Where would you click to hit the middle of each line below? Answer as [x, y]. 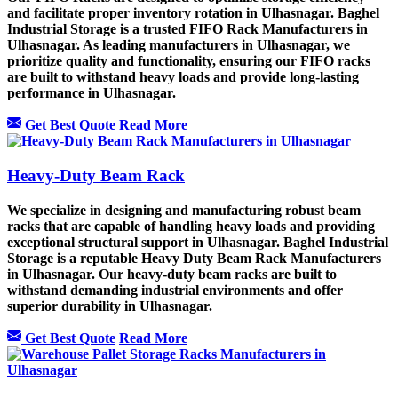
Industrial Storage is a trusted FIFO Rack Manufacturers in [187, 29]
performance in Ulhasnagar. [92, 93]
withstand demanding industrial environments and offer [175, 290]
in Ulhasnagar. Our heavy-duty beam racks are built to [172, 274]
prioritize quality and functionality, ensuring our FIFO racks [189, 61]
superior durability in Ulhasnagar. [111, 306]
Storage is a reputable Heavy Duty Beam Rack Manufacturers [194, 258]
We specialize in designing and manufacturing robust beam [184, 210]
